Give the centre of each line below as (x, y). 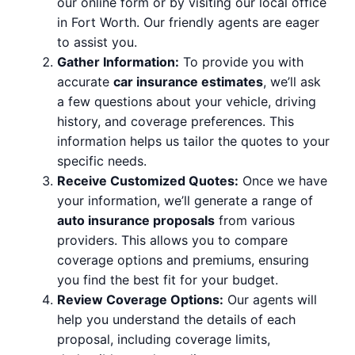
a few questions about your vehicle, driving (187, 102)
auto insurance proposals (136, 221)
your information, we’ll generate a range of (185, 201)
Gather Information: (118, 62)
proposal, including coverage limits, (164, 340)
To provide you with (241, 62)
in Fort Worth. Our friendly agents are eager (188, 23)
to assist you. (97, 42)
